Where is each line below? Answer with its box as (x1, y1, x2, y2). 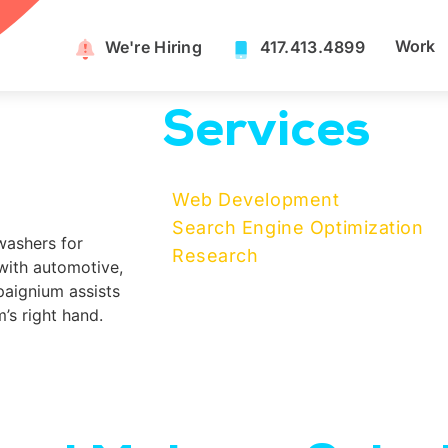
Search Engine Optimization (172, 217, 424, 238)
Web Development (172, 189, 340, 210)
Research (172, 245, 259, 266)
